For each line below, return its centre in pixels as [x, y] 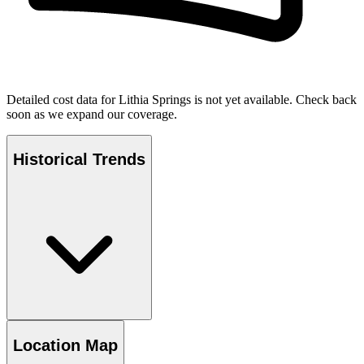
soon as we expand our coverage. [92, 114]
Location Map [65, 345]
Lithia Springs [155, 99]
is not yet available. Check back [274, 99]
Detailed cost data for [63, 99]
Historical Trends [79, 160]
